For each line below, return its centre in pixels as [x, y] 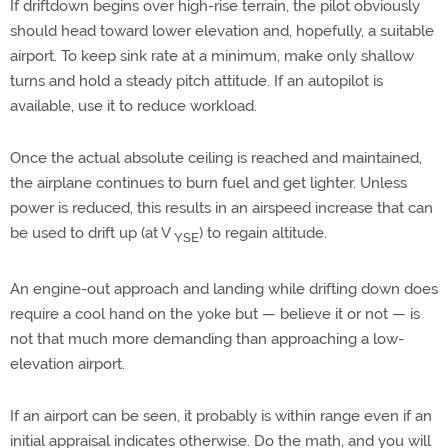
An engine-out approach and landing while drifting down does [224, 289]
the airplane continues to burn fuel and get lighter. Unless [208, 183]
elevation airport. [67, 364]
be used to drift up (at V [92, 233]
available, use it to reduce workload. [133, 106]
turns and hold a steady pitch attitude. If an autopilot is [196, 81]
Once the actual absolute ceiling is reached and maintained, [216, 158]
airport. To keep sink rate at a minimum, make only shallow [212, 56]
